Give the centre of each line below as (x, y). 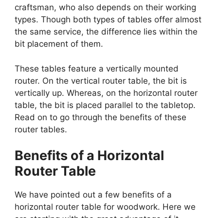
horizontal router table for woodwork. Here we (105, 207)
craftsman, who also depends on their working (105, 8)
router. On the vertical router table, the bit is (101, 81)
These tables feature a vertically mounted (97, 68)
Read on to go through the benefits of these (100, 117)
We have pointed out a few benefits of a (93, 195)
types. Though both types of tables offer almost (108, 20)
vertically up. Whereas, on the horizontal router (106, 93)
